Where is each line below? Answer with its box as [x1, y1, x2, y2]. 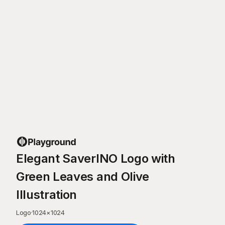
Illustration [16, 187, 77, 202]
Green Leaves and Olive [16, 169, 149, 184]
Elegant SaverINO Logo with [16, 151, 175, 166]
